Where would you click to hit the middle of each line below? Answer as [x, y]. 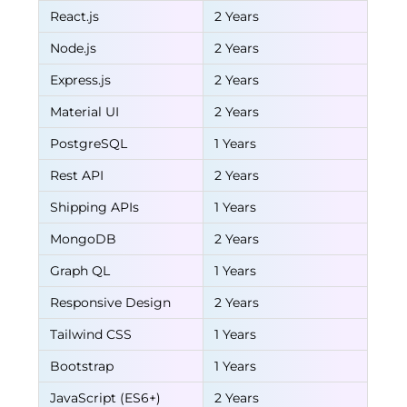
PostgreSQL [89, 144]
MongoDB [84, 239]
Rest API [77, 175]
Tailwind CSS [91, 334]
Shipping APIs [95, 207]
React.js [75, 16]
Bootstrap [82, 366]
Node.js [74, 48]
